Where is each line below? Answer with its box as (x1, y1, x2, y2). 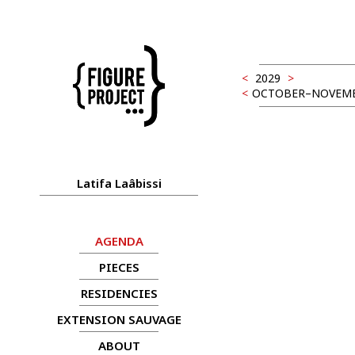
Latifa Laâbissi (76, 175, 162, 192)
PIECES (98, 259, 139, 276)
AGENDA (94, 233, 143, 250)
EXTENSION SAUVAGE (56, 311, 181, 328)
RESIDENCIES (80, 285, 158, 302)
